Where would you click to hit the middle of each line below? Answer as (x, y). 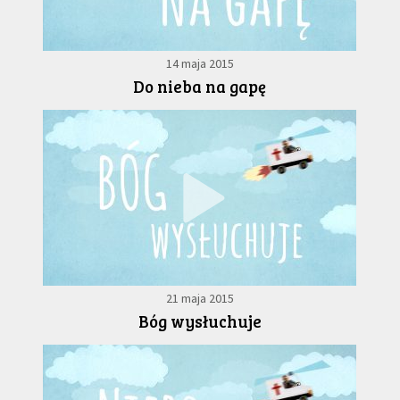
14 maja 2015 (200, 64)
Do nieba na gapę (200, 87)
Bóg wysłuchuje (200, 321)
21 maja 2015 (200, 299)
